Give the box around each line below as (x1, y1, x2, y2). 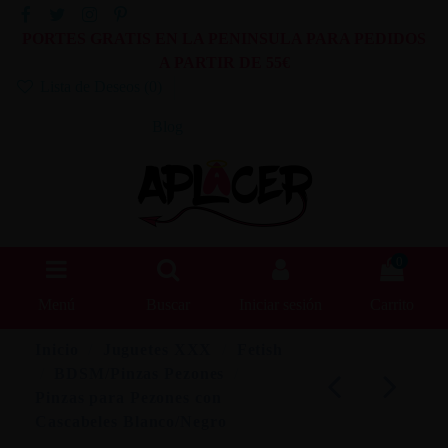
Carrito (370, 296, 414, 314)
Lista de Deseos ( (35, 78, 149, 96)
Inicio (35, 340, 79, 358)
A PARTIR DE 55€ (158, 54, 290, 72)
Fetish (236, 340, 283, 358)
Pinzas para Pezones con (35, 388, 222, 406)
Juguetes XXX (102, 340, 213, 358)
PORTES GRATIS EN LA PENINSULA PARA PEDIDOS (22, 30, 426, 48)
